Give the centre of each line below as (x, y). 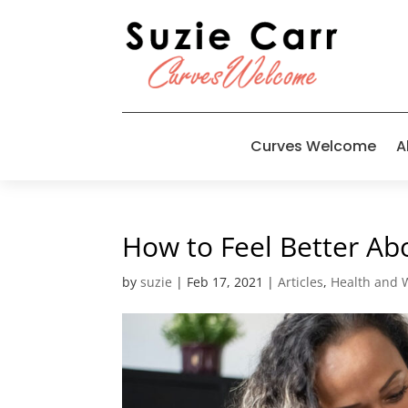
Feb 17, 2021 (225, 281)
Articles (301, 281)
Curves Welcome (313, 146)
